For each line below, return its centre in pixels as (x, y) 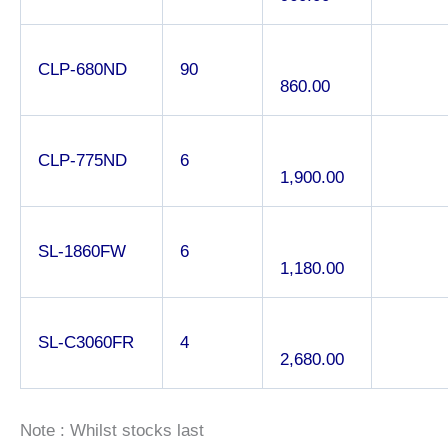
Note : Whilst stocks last (112, 430)
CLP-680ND (82, 69)
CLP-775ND (82, 160)
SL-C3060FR (86, 342)
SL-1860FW (82, 251)
